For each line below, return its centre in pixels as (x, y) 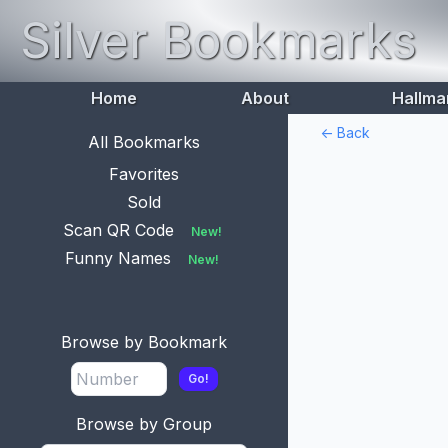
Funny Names (118, 258)
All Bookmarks (144, 142)
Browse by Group (144, 424)
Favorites (144, 174)
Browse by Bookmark (144, 342)
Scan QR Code (118, 230)
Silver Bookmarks (218, 40)
